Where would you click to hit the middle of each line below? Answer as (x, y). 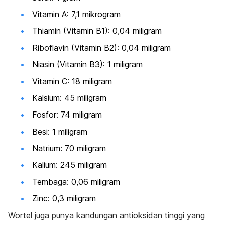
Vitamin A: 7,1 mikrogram (76, 14)
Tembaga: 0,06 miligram (76, 182)
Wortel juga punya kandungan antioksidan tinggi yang (106, 215)
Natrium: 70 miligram (69, 148)
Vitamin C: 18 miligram (72, 81)
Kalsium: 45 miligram (69, 98)
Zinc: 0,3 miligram (64, 199)
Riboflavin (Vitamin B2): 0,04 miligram (101, 47)
